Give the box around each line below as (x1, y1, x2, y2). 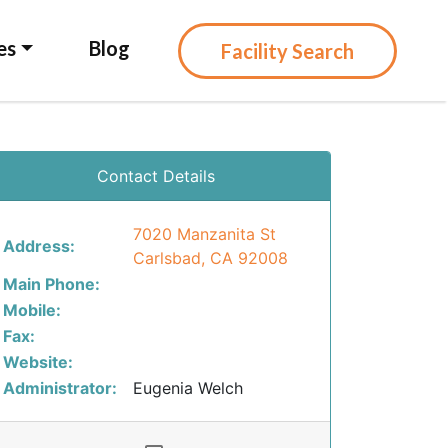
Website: (3, 352, 73, 372)
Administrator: (3, 378, 117, 398)
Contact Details (97, 166, 215, 186)
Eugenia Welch (133, 378, 243, 398)
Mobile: (3, 300, 61, 320)
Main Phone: (3, 274, 100, 294)
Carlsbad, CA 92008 (133, 248, 288, 268)
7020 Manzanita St (133, 224, 276, 244)
